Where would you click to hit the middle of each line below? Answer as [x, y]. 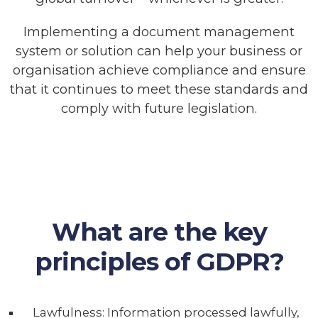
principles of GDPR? [159, 261]
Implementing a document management [159, 31]
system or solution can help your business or [159, 50]
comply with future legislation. [159, 108]
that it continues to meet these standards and [159, 89]
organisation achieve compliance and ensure [159, 70]
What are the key [159, 231]
